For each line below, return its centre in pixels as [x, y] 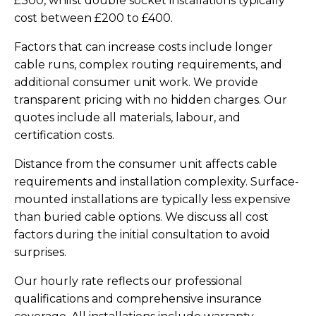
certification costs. [64, 135]
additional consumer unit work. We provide [136, 83]
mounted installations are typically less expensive [152, 200]
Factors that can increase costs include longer [144, 47]
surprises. [40, 253]
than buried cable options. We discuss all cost [141, 217]
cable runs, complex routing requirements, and [148, 65]
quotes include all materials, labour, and [127, 118]
